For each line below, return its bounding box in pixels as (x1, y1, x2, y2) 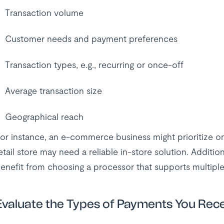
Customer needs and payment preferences (4, 33, 177, 44)
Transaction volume (4, 7, 83, 18)
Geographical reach (4, 111, 83, 122)
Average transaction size (4, 85, 102, 96)
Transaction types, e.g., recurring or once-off (4, 59, 183, 70)
